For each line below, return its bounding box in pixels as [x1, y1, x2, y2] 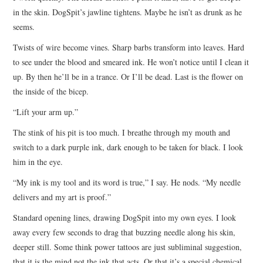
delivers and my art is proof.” [13, 191, 112, 203]
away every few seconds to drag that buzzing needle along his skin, [13, 226, 236, 238]
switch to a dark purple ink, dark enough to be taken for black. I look [13, 141, 244, 153]
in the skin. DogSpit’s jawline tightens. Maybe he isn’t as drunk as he [13, 6, 242, 18]
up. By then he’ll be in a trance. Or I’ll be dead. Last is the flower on [13, 70, 244, 82]
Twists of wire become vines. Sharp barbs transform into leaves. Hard [13, 41, 245, 53]
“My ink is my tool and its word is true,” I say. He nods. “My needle [13, 176, 241, 188]
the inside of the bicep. [13, 85, 89, 97]
